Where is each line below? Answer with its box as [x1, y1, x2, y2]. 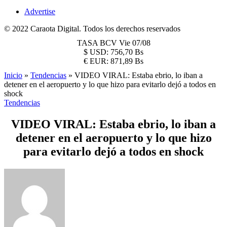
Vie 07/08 [119, 39, 150, 47]
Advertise [24, 7, 55, 16]
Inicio [4, 71, 22, 80]
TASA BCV [77, 39, 119, 47]
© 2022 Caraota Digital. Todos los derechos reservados [4, 24, 180, 33]
